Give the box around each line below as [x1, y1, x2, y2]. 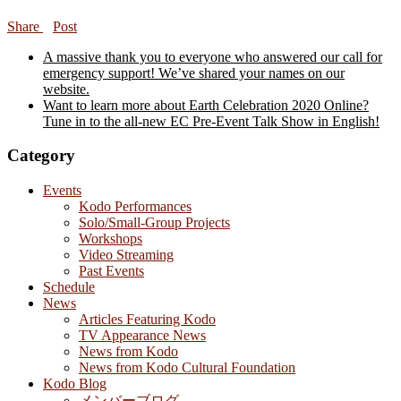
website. [43, 81, 90, 97]
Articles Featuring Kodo [79, 311, 216, 328]
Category [7, 146, 75, 166]
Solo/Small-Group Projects [79, 215, 230, 231]
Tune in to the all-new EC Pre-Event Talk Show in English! [43, 113, 380, 129]
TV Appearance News [79, 328, 206, 344]
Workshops [79, 231, 142, 247]
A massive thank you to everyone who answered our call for [43, 48, 382, 64]
